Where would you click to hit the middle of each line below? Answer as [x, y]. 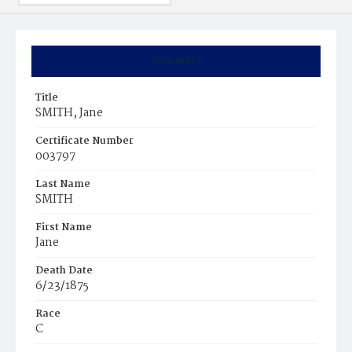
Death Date [64, 271]
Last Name [63, 184]
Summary [176, 61]
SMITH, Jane [69, 113]
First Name [64, 227]
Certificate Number [84, 141]
